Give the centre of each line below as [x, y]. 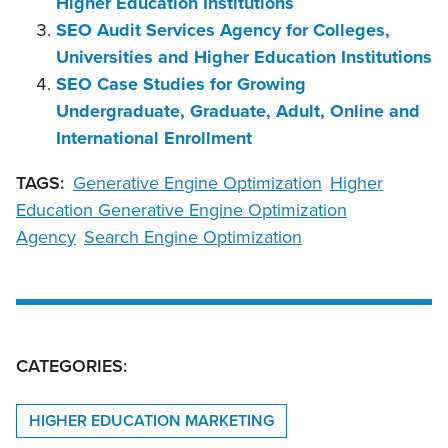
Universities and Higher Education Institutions [244, 57]
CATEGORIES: [71, 366]
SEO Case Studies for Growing [181, 84]
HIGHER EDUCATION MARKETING [151, 421]
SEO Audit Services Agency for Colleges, [223, 30]
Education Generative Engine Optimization [181, 210]
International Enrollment [154, 138]
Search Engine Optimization [193, 237]
